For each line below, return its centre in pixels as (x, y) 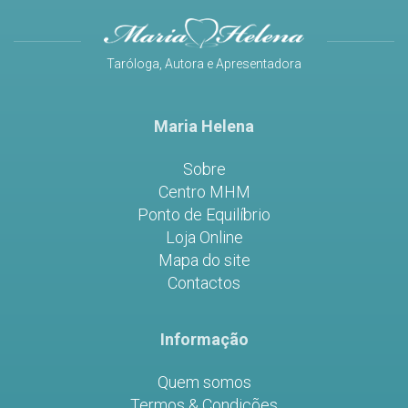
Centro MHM (204, 192)
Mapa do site (204, 260)
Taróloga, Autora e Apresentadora (204, 64)
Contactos (204, 283)
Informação (204, 340)
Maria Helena (204, 127)
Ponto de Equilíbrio (204, 215)
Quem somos (204, 382)
